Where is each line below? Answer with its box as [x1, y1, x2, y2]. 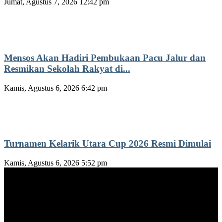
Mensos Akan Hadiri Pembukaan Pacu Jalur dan [4, 53, 206, 63]
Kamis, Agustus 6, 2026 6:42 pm [4, 83, 107, 92]
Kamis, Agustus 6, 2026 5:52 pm [4, 159, 107, 167]
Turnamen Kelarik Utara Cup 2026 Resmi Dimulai [4, 138, 211, 149]
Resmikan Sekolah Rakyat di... [4, 63, 130, 74]
